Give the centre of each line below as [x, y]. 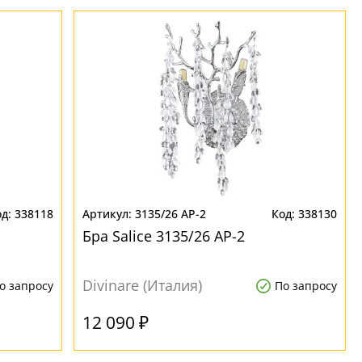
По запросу [305, 286]
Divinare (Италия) [143, 285]
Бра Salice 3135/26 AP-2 [164, 236]
